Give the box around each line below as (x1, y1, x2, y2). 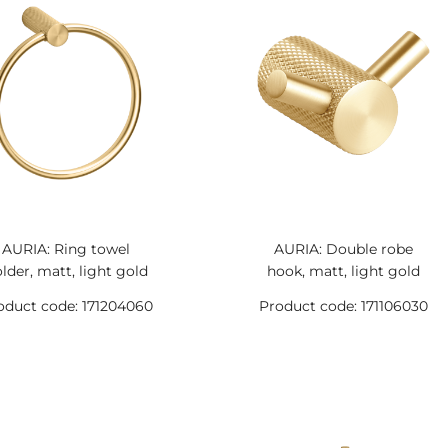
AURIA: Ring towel (2, 240, 131, 258)
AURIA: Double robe (273, 240, 413, 258)
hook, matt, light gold (266, 262, 420, 280)
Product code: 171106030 (258, 297, 428, 315)
